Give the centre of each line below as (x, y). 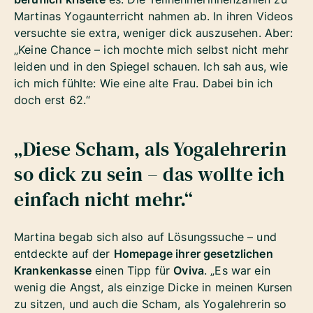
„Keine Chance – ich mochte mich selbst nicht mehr (152, 50)
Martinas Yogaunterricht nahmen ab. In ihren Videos (154, 16)
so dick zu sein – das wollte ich (149, 174)
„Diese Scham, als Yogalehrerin (150, 149)
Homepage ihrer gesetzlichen (193, 254)
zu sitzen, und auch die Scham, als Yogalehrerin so (151, 304)
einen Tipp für (132, 271)
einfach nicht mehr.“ (106, 199)
